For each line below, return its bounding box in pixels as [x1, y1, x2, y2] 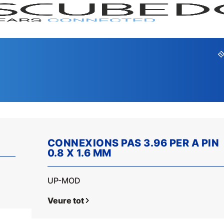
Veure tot [47, 195, 84, 205]
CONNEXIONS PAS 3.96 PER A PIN [47, 137, 219, 149]
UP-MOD [47, 175, 80, 185]
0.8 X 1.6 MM [47, 147, 111, 159]
